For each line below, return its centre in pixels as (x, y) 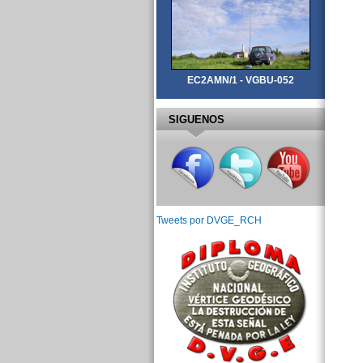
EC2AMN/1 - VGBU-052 (240, 81)
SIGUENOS (196, 119)
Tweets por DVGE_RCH (209, 221)
